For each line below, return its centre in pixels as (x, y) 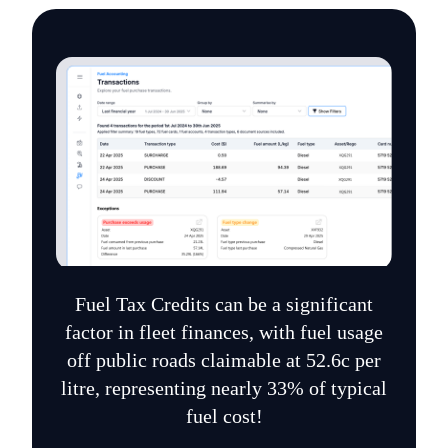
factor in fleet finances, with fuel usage (224, 332)
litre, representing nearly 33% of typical (224, 388)
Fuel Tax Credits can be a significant (224, 304)
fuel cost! (224, 416)
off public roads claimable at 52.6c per (224, 360)
